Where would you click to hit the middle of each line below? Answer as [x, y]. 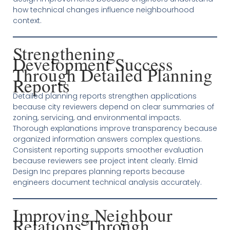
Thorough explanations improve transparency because [115, 128]
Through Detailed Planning [112, 75]
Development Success [93, 64]
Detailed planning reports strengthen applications [104, 96]
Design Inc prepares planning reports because [99, 171]
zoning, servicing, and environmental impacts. [97, 118]
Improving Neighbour [92, 215]
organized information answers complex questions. [107, 139]
